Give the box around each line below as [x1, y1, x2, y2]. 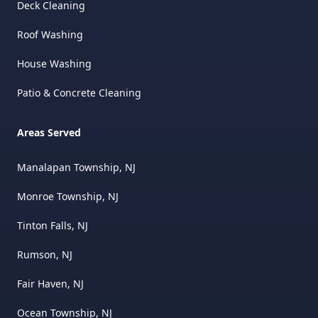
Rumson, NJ [17, 247, 72, 261]
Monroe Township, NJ [17, 189, 119, 203]
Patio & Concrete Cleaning [17, 85, 141, 99]
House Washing [17, 56, 92, 70]
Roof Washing [17, 27, 83, 41]
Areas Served [17, 125, 81, 139]
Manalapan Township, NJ [17, 160, 136, 174]
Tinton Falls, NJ [17, 218, 88, 232]
